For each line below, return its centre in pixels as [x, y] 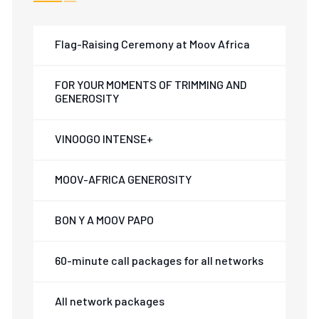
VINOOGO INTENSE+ [104, 138]
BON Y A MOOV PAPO [105, 220]
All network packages [110, 301]
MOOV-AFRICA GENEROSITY [124, 179]
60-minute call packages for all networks [159, 260]
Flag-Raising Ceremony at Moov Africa [153, 44]
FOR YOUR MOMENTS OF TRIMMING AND [151, 84]
